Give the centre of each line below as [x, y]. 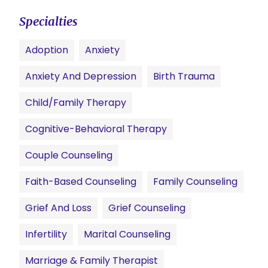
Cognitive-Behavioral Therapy [96, 129]
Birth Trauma [184, 76]
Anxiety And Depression [81, 76]
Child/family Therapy [76, 103]
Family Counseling [195, 182]
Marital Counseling [127, 234]
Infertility [46, 234]
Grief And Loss [58, 208]
